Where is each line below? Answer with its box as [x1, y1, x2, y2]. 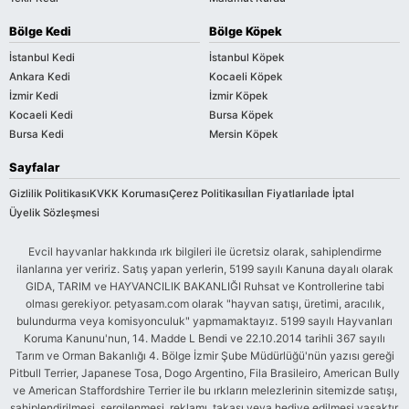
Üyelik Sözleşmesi [9, 205, 100, 219]
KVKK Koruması [89, 186, 169, 200]
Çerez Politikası [169, 186, 246, 200]
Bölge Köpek [209, 23, 282, 38]
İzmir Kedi [9, 89, 58, 102]
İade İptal [308, 186, 354, 200]
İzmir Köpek [209, 89, 267, 102]
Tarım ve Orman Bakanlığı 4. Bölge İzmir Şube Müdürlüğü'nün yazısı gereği [15, 348, 394, 362]
